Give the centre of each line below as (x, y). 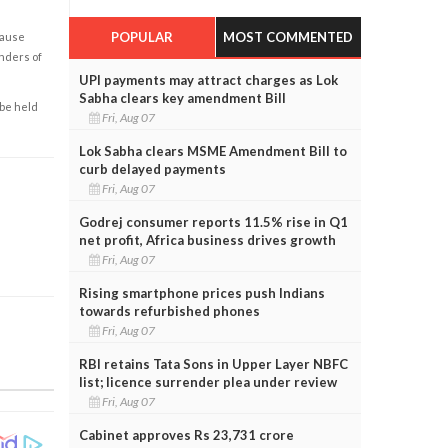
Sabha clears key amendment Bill (182, 97)
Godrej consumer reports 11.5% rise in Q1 (213, 221)
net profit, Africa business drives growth (207, 239)
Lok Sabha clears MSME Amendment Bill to (212, 150)
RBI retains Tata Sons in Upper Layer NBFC (213, 363)
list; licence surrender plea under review (207, 381)
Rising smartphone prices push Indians (201, 292)
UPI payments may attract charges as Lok (208, 79)
